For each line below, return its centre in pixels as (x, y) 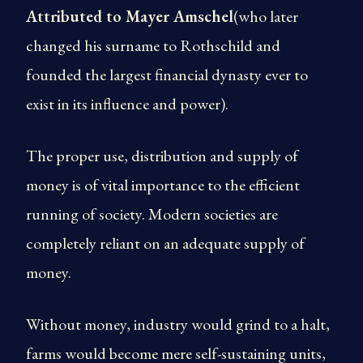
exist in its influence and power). (127, 104)
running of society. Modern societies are (152, 214)
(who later (266, 16)
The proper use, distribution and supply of (162, 156)
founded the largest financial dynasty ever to (167, 75)
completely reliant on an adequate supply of (165, 243)
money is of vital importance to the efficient (163, 185)
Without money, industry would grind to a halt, (178, 324)
